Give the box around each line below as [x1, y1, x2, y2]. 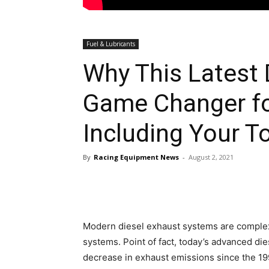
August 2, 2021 [189, 152, 234, 162]
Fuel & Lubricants [86, 39, 135, 48]
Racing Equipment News [94, 152, 179, 162]
